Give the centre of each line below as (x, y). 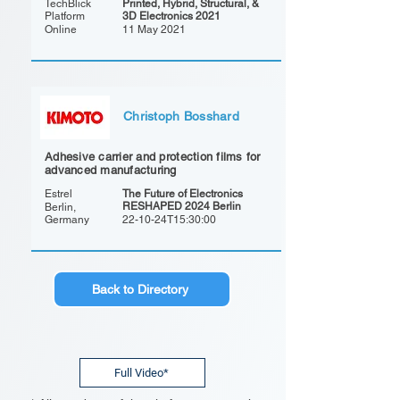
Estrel (58, 194)
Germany (67, 220)
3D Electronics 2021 (171, 16)
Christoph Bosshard (182, 116)
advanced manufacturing (111, 170)
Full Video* (142, 372)
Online (61, 29)
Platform (65, 16)
